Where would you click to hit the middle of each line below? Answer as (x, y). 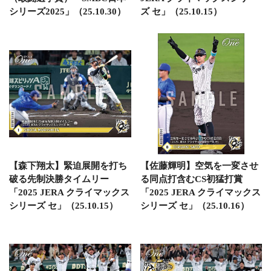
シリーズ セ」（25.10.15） (64, 205)
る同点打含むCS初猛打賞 (191, 179)
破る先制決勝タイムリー (59, 179)
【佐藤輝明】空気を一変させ (199, 165)
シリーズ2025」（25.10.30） (67, 11)
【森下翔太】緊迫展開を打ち (68, 165)
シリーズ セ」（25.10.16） (194, 205)
